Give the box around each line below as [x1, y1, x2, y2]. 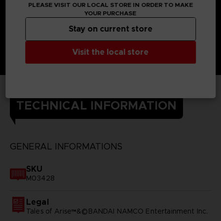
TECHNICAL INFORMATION [16, 98, 177, 113]
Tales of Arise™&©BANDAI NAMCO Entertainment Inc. [26, 206, 208, 216]
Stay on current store [69, 24, 152, 34]
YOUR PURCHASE [84, 9, 137, 17]
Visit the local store [72, 47, 149, 57]
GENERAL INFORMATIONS [9, 141, 122, 152]
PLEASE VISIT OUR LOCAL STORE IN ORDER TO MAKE [28, 1, 193, 8]
